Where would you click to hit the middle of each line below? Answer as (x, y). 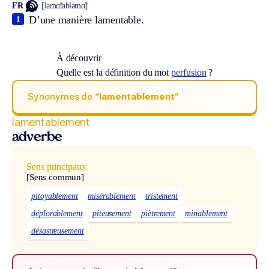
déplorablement (57, 214)
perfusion (189, 72)
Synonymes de (62, 97)
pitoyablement (55, 196)
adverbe (37, 138)
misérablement (111, 196)
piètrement (159, 214)
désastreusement (58, 231)
